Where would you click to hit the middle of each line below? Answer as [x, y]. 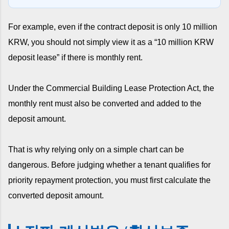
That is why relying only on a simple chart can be [96, 149]
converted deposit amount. [56, 195]
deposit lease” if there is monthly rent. [75, 57]
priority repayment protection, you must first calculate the [109, 180]
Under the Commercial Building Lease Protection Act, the [111, 88]
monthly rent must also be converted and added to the [105, 103]
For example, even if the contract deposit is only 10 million [113, 27]
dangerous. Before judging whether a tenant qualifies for [109, 165]
